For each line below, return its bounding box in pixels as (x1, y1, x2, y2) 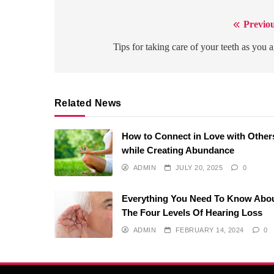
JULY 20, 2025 (175, 164, 223, 172)
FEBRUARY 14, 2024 (175, 226, 244, 234)
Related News (54, 98, 122, 109)
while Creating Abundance (122, 145, 235, 156)
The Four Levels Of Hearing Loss (122, 207, 263, 218)
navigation (66, 42, 132, 58)
